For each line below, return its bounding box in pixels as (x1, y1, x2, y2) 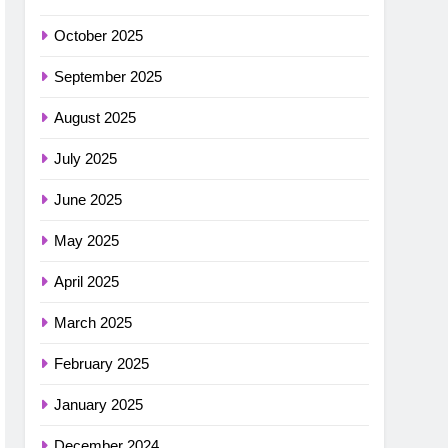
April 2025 (54, 273, 120, 291)
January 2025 (54, 396, 144, 414)
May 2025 (54, 232, 120, 250)
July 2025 (54, 150, 118, 168)
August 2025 (54, 109, 137, 127)
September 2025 (54, 68, 163, 86)
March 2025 (54, 314, 133, 332)
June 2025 (54, 191, 123, 209)
